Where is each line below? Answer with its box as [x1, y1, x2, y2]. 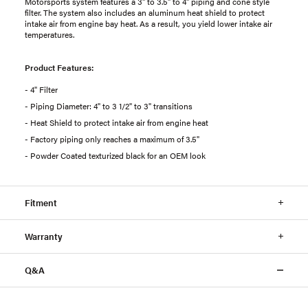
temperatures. [25, 27, 74, 41]
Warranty [25, 229, 63, 243]
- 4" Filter [25, 82, 58, 96]
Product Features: [25, 60, 93, 74]
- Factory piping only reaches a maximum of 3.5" [25, 132, 199, 145]
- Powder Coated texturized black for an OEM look [25, 148, 206, 162]
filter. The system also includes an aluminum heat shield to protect [25, 5, 265, 19]
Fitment [25, 195, 57, 209]
